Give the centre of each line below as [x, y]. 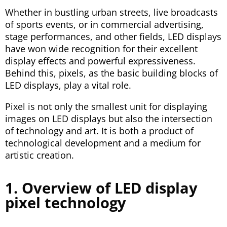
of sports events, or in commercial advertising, [104, 25]
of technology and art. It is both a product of [99, 131]
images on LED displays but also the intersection [109, 119]
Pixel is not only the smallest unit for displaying [106, 107]
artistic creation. [40, 155]
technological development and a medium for [103, 143]
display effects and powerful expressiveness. [100, 61]
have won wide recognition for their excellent [101, 49]
